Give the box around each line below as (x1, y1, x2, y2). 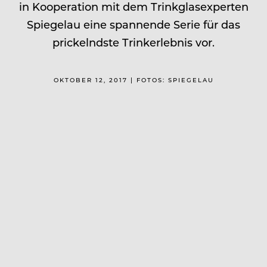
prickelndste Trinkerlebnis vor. (52, 35, 215, 49)
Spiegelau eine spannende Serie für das (27, 17, 240, 32)
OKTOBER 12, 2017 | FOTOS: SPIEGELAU (53, 75, 214, 84)
